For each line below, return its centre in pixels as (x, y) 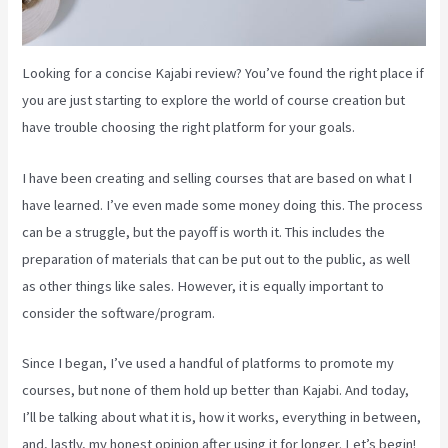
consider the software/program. (119, 312)
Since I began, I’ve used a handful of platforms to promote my (208, 363)
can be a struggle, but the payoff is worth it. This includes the (204, 231)
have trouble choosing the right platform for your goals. (189, 127)
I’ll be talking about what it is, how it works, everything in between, (222, 417)
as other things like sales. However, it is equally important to (203, 285)
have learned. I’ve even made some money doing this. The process (223, 204)
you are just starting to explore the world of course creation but (214, 100)
